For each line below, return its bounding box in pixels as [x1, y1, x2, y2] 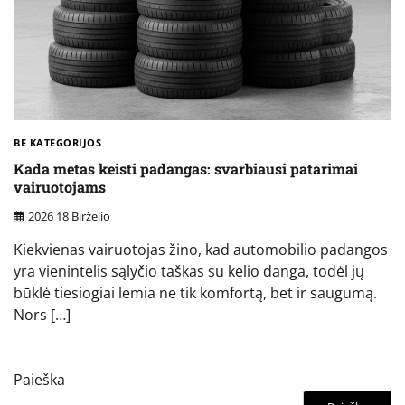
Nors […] [14, 305, 71, 325]
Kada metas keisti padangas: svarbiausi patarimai [14, 158, 358, 178]
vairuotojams [14, 176, 106, 196]
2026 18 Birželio [28, 208, 110, 225]
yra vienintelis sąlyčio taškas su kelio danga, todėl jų [14, 261, 364, 282]
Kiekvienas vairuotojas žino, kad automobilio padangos [14, 240, 388, 260]
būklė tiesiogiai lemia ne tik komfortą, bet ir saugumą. [14, 283, 377, 304]
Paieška [14, 370, 65, 391]
